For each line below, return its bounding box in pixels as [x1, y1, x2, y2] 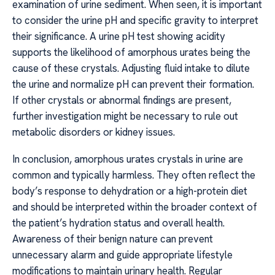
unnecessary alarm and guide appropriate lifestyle [12, 248, 233, 262]
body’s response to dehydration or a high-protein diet [12, 184, 247, 198]
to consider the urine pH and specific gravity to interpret [12, 13, 258, 27]
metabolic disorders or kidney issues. [12, 125, 175, 139]
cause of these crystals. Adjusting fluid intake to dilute [12, 61, 250, 75]
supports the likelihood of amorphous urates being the [12, 45, 250, 59]
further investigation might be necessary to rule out [12, 109, 238, 123]
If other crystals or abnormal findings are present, [12, 93, 231, 107]
